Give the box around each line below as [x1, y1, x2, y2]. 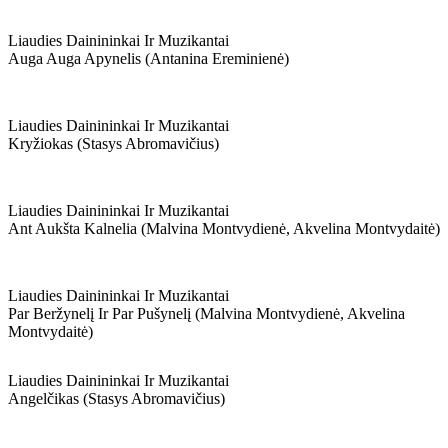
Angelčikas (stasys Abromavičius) [8, 390, 225, 407]
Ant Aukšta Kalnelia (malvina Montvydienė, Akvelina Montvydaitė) [8, 220, 440, 237]
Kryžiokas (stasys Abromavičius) [8, 135, 219, 152]
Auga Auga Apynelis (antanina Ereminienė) [8, 50, 289, 67]
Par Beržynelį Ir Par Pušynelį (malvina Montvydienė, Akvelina [8, 305, 405, 322]
